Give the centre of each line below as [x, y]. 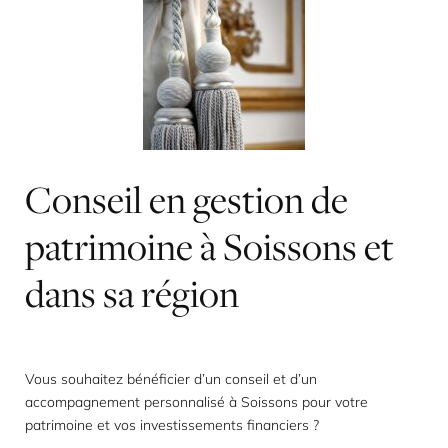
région [190, 294]
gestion [248, 200]
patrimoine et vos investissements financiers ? [172, 425]
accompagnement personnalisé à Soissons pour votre [196, 402]
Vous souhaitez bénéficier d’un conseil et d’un [171, 379]
